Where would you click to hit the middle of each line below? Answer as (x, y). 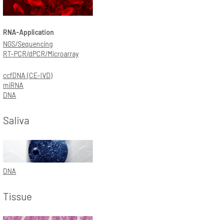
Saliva (16, 120)
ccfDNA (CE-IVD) (28, 76)
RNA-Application (28, 32)
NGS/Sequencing (28, 44)
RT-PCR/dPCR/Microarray (41, 54)
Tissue (17, 196)
